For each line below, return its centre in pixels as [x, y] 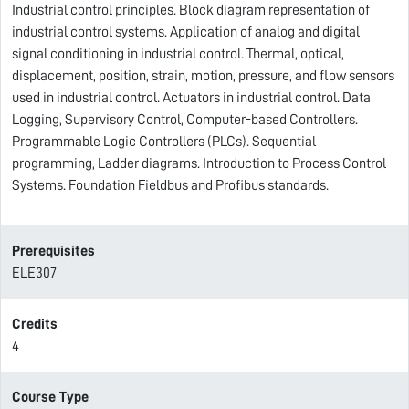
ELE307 [34, 273]
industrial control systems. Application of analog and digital [186, 32]
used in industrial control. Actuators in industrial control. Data [191, 98]
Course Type [50, 397]
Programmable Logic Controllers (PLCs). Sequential [164, 142]
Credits [35, 324]
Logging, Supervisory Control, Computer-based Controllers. [185, 120]
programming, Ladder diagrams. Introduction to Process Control [199, 163]
